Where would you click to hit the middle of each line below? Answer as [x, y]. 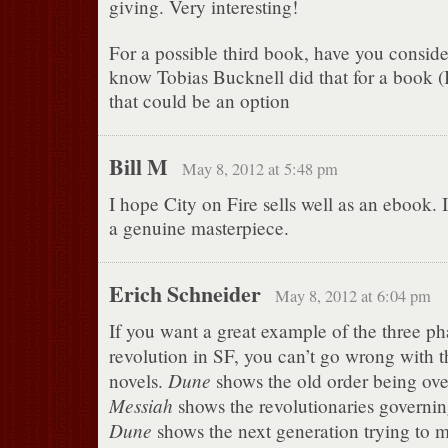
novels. [138, 381]
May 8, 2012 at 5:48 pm [259, 169]
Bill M [138, 166]
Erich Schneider [184, 293]
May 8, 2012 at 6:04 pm [352, 296]
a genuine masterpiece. [198, 228]
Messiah [140, 405]
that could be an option [199, 101]
